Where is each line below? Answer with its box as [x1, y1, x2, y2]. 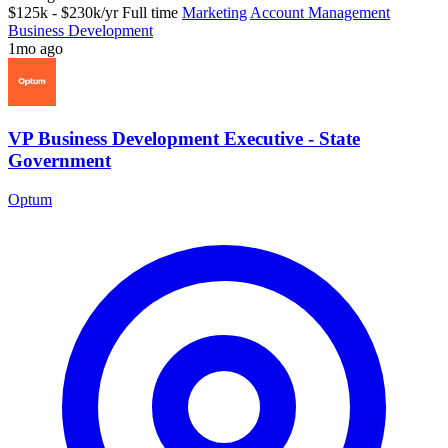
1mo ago [8, 39, 63, 57]
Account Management [250, 3, 390, 21]
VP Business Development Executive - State [8, 128, 360, 150]
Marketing [182, 3, 247, 21]
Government [8, 150, 111, 172]
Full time [122, 3, 178, 21]
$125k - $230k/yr [8, 3, 118, 21]
